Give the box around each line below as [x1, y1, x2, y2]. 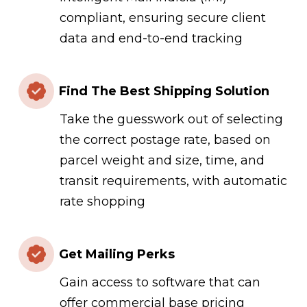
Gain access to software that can [59, 275, 260, 291]
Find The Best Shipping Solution [58, 83, 269, 99]
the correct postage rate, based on [59, 132, 271, 148]
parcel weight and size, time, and [59, 153, 265, 169]
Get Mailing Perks [58, 246, 175, 262]
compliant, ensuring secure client [59, 10, 266, 26]
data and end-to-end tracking [59, 31, 243, 47]
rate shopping [59, 194, 145, 210]
